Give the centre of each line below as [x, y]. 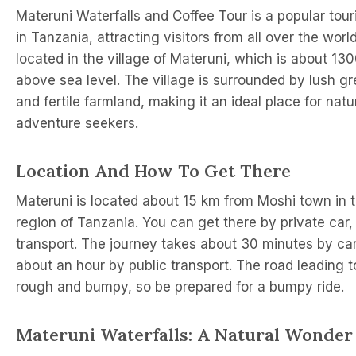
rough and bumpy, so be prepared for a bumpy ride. [180, 286]
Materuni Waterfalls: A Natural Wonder [184, 334]
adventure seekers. [77, 123]
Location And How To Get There [153, 170]
